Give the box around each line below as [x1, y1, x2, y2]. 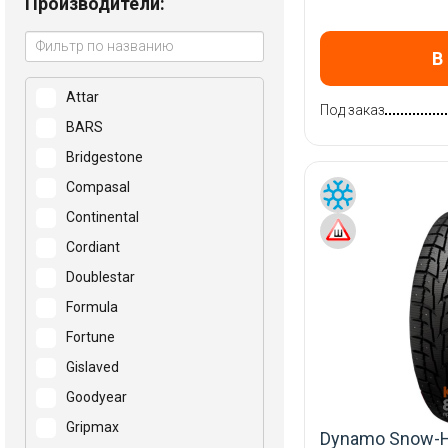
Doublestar [66, 269, 135, 285]
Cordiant [66, 239, 120, 255]
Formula [66, 299, 118, 315]
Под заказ [319, 102, 385, 119]
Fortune [66, 329, 115, 345]
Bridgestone [66, 149, 143, 165]
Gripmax [66, 419, 119, 435]
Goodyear [66, 389, 127, 405]
